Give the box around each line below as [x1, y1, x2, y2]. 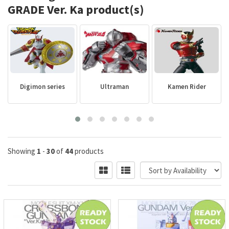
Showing [8, 146, 37, 156]
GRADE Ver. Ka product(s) [8, 2, 144, 17]
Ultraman [100, 82, 129, 91]
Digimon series [20, 82, 65, 91]
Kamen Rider [167, 82, 206, 91]
